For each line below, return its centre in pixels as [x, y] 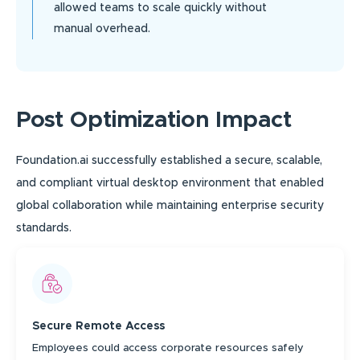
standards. [44, 229]
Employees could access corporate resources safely [168, 349]
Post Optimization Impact [154, 121]
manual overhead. [102, 29]
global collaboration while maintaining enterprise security [170, 206]
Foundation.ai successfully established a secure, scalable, [169, 161]
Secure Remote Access [99, 327]
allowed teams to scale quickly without [160, 8]
